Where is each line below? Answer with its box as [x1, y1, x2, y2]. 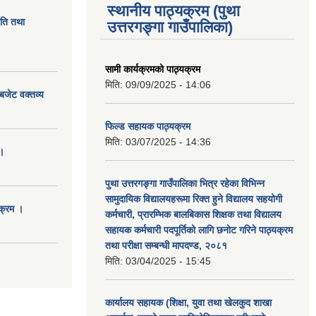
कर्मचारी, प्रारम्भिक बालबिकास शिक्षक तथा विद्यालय [105, 208, 281, 220]
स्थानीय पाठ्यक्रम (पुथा [107, 1, 240, 20]
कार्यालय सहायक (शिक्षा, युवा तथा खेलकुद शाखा [105, 296, 272, 308]
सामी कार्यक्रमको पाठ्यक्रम [105, 63, 200, 75]
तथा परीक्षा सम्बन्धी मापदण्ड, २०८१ [105, 239, 227, 251]
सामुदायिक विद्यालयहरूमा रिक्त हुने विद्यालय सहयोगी [105, 193, 282, 205]
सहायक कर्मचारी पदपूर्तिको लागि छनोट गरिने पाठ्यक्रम [105, 224, 293, 236]
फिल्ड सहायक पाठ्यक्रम [105, 120, 190, 132]
